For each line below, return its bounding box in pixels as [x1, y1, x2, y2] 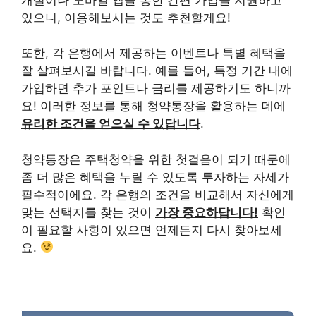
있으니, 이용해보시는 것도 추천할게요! [21, 10, 231, 25]
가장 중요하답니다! [155, 205, 258, 219]
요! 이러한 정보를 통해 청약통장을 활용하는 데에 [21, 99, 286, 114]
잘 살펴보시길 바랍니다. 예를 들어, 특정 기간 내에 [21, 63, 293, 78]
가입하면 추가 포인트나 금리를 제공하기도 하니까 [21, 81, 291, 96]
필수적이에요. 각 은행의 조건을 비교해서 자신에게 [21, 187, 294, 202]
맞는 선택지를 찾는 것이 [21, 205, 155, 219]
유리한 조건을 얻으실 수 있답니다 [21, 116, 200, 131]
